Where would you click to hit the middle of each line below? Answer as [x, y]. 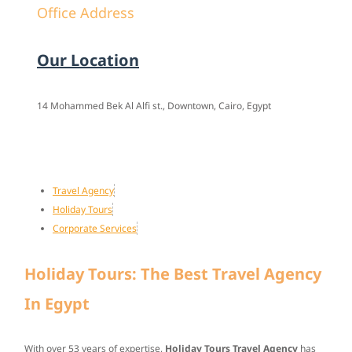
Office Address [86, 13]
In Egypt [57, 303]
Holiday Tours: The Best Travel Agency [173, 273]
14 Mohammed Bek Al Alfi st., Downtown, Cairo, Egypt [154, 106]
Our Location [88, 60]
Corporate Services [95, 229]
